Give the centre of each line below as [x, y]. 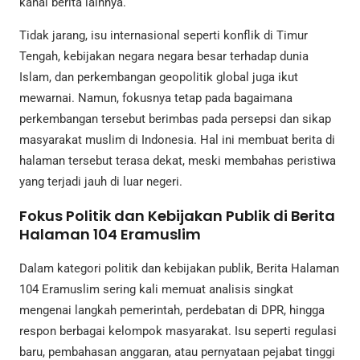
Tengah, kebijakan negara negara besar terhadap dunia [164, 57]
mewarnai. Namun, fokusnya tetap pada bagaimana [156, 98]
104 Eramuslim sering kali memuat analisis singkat [156, 290]
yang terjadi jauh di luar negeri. [101, 182]
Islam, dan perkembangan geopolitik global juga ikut [159, 78]
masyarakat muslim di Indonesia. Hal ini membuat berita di [177, 140]
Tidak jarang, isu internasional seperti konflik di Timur [164, 36]
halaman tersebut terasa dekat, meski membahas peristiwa [178, 161]
